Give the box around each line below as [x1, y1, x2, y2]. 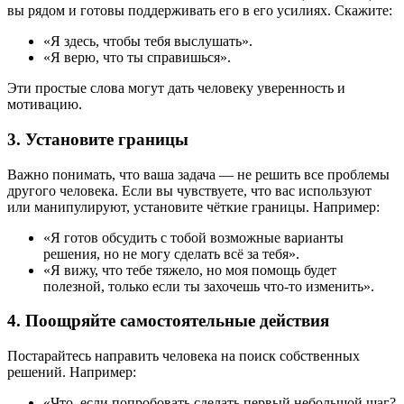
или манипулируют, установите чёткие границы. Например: [7, 198, 380, 215]
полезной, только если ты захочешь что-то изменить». [43, 278, 374, 294]
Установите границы [25, 129, 188, 149]
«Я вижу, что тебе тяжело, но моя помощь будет [43, 262, 336, 278]
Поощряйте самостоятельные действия [25, 311, 329, 331]
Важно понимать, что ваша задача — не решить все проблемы [7, 166, 390, 182]
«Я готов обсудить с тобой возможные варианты [43, 229, 344, 245]
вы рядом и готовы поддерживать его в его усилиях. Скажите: [7, 3, 392, 19]
